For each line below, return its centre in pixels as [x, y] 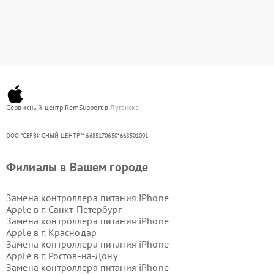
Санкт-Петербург [85, 209]
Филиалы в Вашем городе [77, 167]
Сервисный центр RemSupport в [58, 107]
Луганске [125, 107]
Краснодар [72, 232]
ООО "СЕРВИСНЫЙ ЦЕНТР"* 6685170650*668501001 [77, 135]
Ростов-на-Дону [83, 256]
